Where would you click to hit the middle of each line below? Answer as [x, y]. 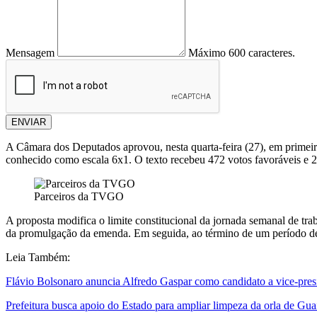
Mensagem [30, 53]
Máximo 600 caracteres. [242, 53]
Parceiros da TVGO [79, 197]
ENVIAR [29, 122]
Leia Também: [38, 258]
